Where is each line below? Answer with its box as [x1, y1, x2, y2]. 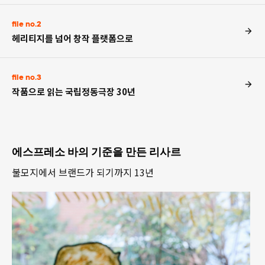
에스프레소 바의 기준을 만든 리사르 [12, 146, 181, 158]
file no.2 [12, 18, 41, 30]
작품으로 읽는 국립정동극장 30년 [12, 85, 135, 98]
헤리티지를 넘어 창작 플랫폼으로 [12, 32, 133, 44]
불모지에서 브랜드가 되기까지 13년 [12, 165, 154, 179]
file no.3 [12, 71, 41, 83]
